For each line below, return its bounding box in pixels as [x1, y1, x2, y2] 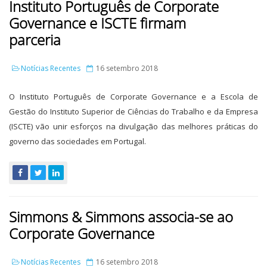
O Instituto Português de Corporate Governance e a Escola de [9, 91, 258, 102]
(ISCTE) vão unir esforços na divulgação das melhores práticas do [9, 121, 258, 132]
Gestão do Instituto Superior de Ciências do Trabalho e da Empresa [9, 106, 258, 117]
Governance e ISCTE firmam [9, 13, 186, 33]
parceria [9, 30, 61, 49]
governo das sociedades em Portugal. [9, 136, 146, 147]
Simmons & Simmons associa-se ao [9, 207, 233, 226]
